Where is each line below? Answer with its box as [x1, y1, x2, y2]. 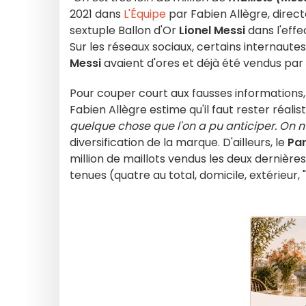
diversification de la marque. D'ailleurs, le [70, 135, 288, 150]
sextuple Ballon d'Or [70, 23, 179, 38]
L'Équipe [124, 6, 166, 22]
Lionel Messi [179, 23, 245, 38]
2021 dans [70, 6, 124, 22]
